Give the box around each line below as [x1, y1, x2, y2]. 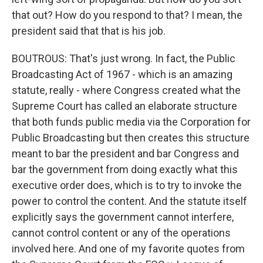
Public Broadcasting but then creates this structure [12, 131, 249, 144]
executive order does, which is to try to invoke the [12, 179, 242, 191]
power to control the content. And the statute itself [12, 195, 247, 207]
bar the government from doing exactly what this [12, 163, 238, 176]
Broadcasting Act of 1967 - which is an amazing [12, 68, 232, 80]
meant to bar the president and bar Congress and [12, 147, 239, 160]
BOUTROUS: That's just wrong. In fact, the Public [12, 52, 235, 65]
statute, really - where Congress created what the [12, 84, 241, 96]
